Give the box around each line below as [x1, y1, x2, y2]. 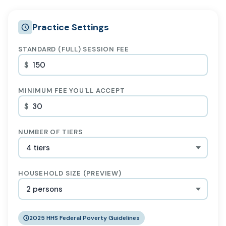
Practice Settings [32, 21, 109, 33]
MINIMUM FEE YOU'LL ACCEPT [18, 86, 125, 95]
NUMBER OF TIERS [18, 128, 83, 136]
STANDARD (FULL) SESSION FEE [18, 45, 130, 53]
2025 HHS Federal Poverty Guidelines [29, 214, 140, 222]
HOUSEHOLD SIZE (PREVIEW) [18, 169, 122, 178]
